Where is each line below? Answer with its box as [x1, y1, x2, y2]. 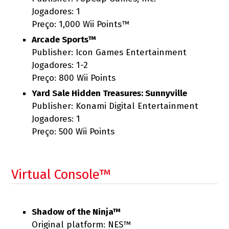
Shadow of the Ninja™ [32, 207, 121, 217]
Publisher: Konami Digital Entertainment [32, 101, 199, 111]
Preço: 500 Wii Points [32, 126, 115, 137]
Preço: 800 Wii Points [32, 73, 116, 83]
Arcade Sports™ [32, 34, 97, 45]
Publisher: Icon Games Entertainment [32, 47, 187, 58]
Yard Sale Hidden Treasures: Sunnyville [32, 88, 188, 99]
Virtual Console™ [11, 167, 111, 182]
